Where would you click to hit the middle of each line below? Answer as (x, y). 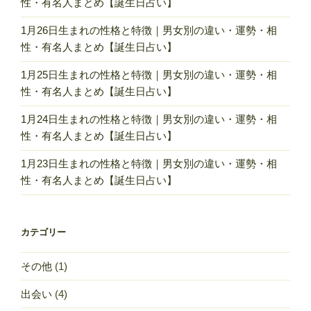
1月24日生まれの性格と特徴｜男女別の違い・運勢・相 (149, 119)
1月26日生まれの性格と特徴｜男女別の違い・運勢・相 (149, 31)
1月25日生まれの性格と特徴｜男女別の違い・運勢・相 (149, 75)
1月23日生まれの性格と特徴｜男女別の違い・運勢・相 (149, 164)
